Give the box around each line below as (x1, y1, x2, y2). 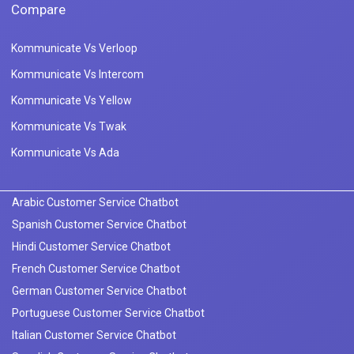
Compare (11, 2, 66, 18)
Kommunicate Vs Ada (11, 146, 119, 160)
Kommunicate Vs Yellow (11, 94, 132, 107)
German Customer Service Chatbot (12, 284, 186, 298)
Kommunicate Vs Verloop (11, 42, 137, 55)
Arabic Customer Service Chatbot (12, 196, 179, 209)
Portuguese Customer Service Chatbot (12, 307, 205, 320)
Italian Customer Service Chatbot (12, 329, 176, 342)
